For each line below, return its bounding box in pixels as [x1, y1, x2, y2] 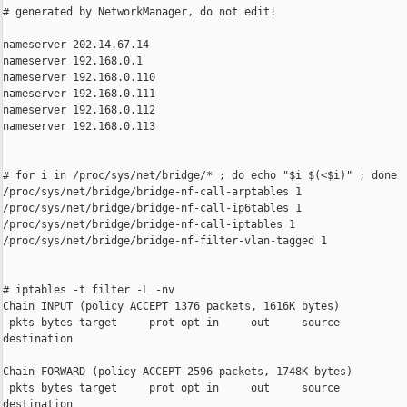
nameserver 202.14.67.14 [3, 38, 149, 52]
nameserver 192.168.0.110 [3, 71, 155, 84]
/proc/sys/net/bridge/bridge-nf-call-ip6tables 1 [3, 202, 302, 215]
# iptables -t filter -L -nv [3, 283, 174, 297]
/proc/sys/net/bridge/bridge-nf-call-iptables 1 [3, 218, 295, 232]
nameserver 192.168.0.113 [3, 120, 155, 134]
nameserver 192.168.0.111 [3, 87, 155, 101]
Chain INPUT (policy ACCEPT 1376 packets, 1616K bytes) [3, 300, 340, 313]
